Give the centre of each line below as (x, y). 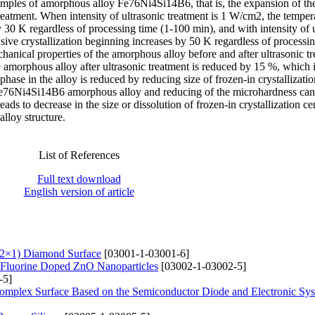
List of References (79, 155)
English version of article (79, 191)
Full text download (79, 179)
